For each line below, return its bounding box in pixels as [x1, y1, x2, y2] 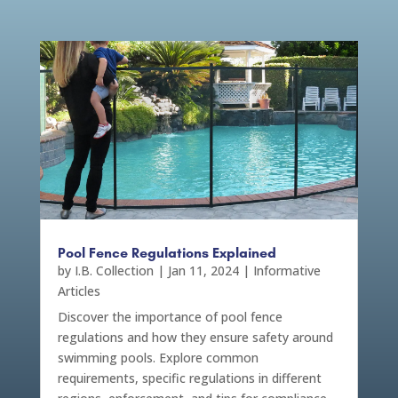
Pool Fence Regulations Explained [57, 244, 276, 262]
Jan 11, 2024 [167, 262, 239, 280]
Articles [57, 283, 100, 300]
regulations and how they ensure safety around [57, 329, 333, 346]
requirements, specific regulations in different [57, 370, 322, 387]
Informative [252, 262, 321, 280]
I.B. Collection [74, 262, 154, 280]
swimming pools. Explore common [57, 349, 259, 367]
